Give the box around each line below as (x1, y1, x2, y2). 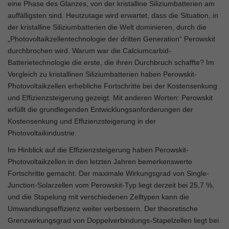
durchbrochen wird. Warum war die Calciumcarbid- (8, 46, 171, 55)
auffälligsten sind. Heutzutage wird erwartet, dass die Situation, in (8, 11, 218, 19)
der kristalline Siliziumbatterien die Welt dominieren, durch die (8, 22, 207, 31)
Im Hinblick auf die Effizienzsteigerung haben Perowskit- (8, 145, 189, 154)
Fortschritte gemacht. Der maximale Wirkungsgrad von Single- (8, 169, 209, 177)
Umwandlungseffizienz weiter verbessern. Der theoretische (8, 204, 198, 213)
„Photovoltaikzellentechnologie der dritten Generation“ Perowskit (8, 34, 215, 43)
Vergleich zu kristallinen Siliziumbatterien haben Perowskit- (8, 70, 197, 78)
